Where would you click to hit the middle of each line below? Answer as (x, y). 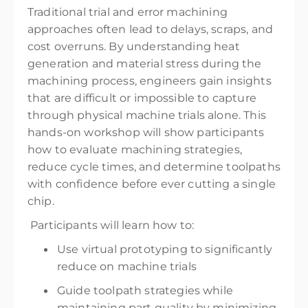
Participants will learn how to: (111, 225)
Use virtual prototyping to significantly (165, 249)
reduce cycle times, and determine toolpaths (154, 167)
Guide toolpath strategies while (145, 290)
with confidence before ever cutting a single (152, 184)
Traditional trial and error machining (128, 12)
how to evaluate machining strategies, (135, 150)
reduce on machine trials (127, 266)
